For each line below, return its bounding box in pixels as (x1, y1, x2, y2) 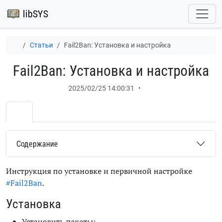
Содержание (16, 139, 58, 149)
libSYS (23, 8, 48, 20)
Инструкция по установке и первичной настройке (6, 166, 192, 176)
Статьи (29, 41, 53, 49)
